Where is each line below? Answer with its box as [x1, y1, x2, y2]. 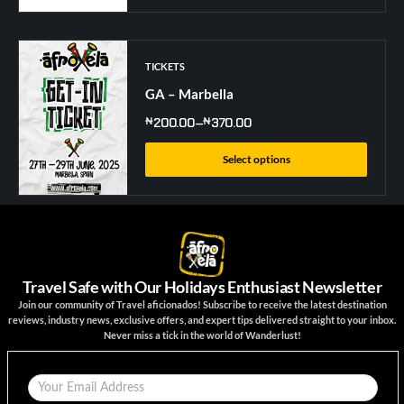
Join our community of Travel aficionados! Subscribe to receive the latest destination [17, 299, 387, 311]
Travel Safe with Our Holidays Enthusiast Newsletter [22, 277, 382, 298]
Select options [222, 151, 290, 166]
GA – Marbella [145, 85, 234, 102]
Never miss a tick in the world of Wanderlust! [103, 330, 301, 342]
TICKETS [145, 60, 186, 72]
